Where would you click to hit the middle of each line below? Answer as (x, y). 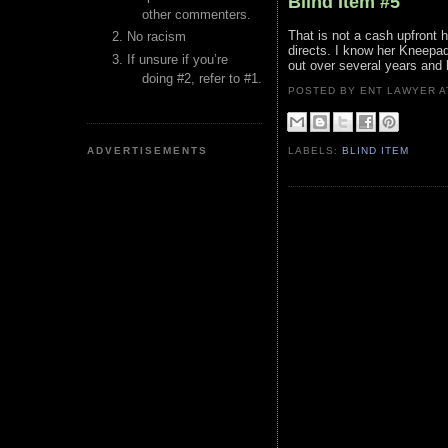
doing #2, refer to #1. (202, 78)
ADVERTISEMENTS (148, 150)
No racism (156, 37)
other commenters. (196, 14)
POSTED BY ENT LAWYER (364, 90)
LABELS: (315, 151)
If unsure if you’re (177, 59)
